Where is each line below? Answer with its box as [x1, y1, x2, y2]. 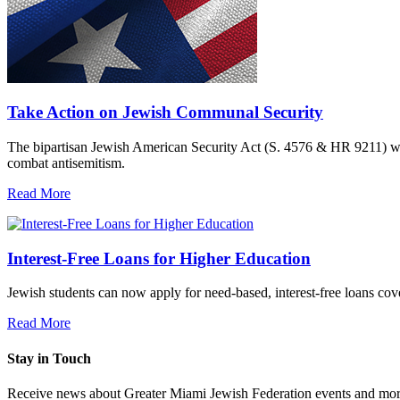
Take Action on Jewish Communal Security [7, 103, 323, 122]
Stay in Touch [7, 350, 91, 366]
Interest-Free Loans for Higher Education [7, 248, 311, 268]
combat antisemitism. [7, 154, 125, 171]
